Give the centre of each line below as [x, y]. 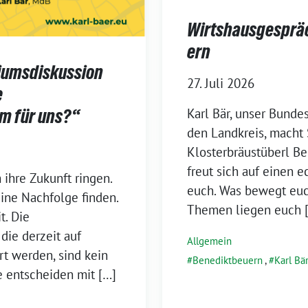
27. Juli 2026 [221, 83]
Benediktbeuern [228, 260]
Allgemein [209, 241]
